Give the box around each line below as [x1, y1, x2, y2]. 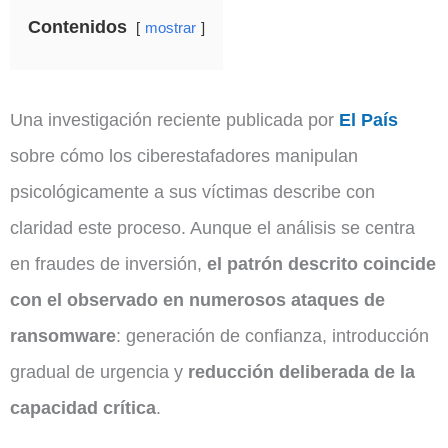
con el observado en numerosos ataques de [10, 289, 385, 311]
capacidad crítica [10, 397, 156, 419]
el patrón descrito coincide [207, 253, 436, 275]
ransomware [10, 325, 116, 347]
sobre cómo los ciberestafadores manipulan [10, 145, 358, 167]
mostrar [145, 20, 196, 37]
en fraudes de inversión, [10, 253, 207, 275]
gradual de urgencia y [10, 361, 188, 383]
